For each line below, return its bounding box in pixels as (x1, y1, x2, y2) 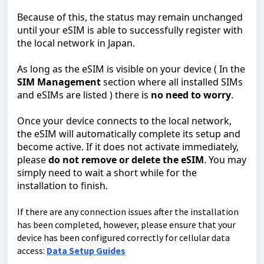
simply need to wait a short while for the (17, 166, 197, 179)
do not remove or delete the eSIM (48, 153, 204, 166)
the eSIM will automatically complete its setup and (17, 127, 240, 140)
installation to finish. (17, 179, 108, 192)
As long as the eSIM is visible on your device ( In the (17, 62, 245, 75)
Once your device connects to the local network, (17, 114, 232, 127)
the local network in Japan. (17, 36, 135, 49)
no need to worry (151, 88, 231, 101)
